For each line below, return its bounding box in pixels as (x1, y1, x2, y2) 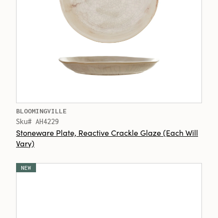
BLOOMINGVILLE (16, 107, 67, 115)
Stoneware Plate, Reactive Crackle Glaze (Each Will (16, 127, 198, 138)
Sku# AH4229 (16, 117, 59, 126)
